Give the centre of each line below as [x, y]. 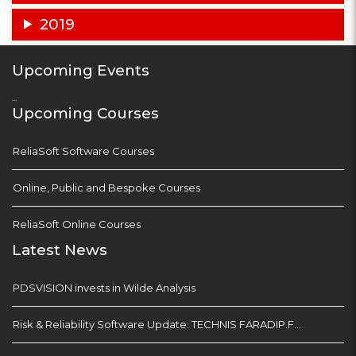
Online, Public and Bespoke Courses [106, 187]
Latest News [60, 250]
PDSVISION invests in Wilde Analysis [104, 287]
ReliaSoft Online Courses [77, 224]
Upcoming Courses [85, 113]
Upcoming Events [81, 70]
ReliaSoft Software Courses [83, 151]
